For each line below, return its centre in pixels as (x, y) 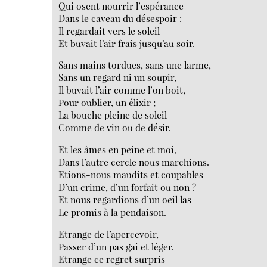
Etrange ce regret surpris (112, 259)
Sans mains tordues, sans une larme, (135, 65)
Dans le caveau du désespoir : (120, 18)
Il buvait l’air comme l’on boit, (122, 90)
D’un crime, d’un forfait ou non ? (128, 187)
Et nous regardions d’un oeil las (125, 200)
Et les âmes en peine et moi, (118, 150)
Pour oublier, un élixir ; (107, 103)
